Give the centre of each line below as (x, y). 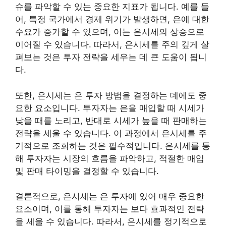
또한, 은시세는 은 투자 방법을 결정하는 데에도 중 (111, 95)
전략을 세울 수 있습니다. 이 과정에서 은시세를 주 (111, 133)
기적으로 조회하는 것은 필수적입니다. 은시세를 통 (113, 146)
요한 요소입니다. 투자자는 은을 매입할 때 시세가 (110, 108)
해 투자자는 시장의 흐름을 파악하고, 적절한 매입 (110, 158)
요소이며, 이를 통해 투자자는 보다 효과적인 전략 (110, 209)
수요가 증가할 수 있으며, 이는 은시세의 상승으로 (110, 32)
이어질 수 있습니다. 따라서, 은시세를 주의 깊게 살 (112, 44)
